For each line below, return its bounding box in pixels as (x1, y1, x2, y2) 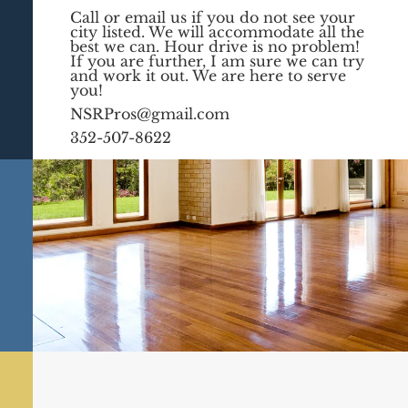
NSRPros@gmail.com (70, 105, 230, 123)
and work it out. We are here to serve (70, 66, 347, 85)
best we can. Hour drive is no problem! (70, 37, 361, 56)
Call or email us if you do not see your (70, 8, 356, 26)
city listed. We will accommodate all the (70, 23, 365, 41)
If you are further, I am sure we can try (70, 52, 365, 70)
